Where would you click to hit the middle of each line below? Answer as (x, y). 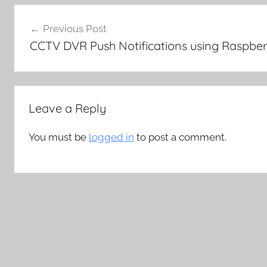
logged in (111, 137)
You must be (59, 137)
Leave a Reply (67, 108)
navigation (53, 36)
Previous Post (74, 28)
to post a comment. (180, 137)
